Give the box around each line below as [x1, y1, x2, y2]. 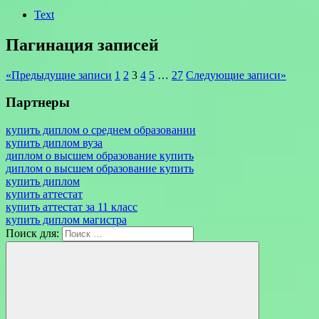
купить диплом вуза [6, 137, 103, 149]
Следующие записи [186, 68, 281, 81]
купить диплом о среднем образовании [6, 124, 196, 136]
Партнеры [6, 95, 70, 110]
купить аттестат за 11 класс [6, 201, 137, 213]
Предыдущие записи [11, 68, 112, 81]
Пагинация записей [6, 35, 159, 54]
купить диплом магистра [6, 214, 127, 226]
